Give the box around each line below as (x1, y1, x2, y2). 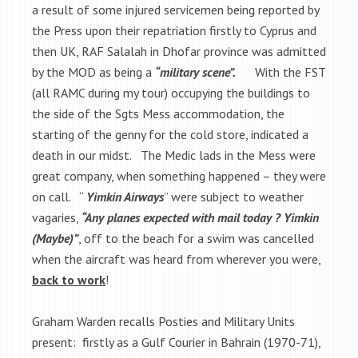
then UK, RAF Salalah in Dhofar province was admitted (32, 42, 326, 59)
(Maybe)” (32, 229, 78, 246)
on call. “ (32, 188, 86, 205)
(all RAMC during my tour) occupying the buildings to (32, 84, 310, 101)
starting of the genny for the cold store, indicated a (32, 125, 308, 142)
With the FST (236, 63, 325, 80)
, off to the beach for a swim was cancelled (78, 229, 314, 246)
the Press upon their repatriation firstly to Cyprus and (32, 22, 316, 38)
